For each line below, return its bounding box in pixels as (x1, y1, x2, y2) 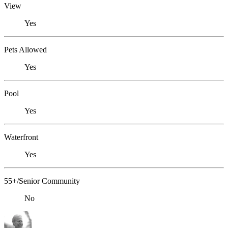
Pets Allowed (4, 45, 47, 54)
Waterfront (4, 133, 38, 142)
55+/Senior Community (4, 177, 80, 186)
